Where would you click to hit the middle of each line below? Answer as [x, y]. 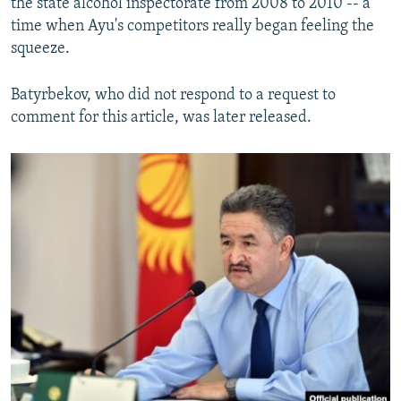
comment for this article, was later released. [161, 118]
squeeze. [40, 49]
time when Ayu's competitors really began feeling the [192, 27]
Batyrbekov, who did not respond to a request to [173, 96]
